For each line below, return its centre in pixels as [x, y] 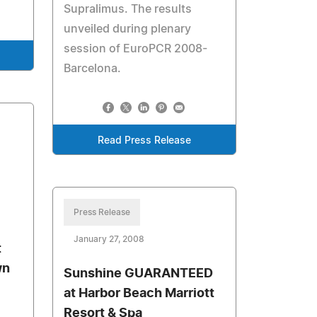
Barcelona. [93, 69]
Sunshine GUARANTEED [139, 274]
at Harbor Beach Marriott [139, 294]
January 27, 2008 [109, 239]
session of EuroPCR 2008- [136, 49]
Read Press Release [145, 141]
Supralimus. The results [128, 9]
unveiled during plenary [128, 29]
